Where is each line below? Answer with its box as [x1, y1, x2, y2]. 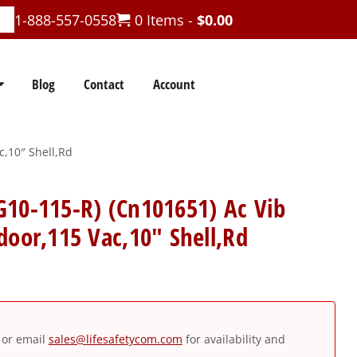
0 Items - [130, 10, 197, 29]
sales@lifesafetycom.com [48, 331, 182, 347]
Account [152, 74, 195, 93]
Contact [83, 74, 124, 93]
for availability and [182, 331, 285, 347]
